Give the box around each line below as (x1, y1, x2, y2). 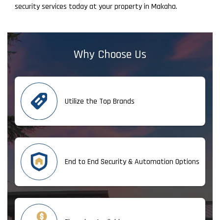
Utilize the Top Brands (65, 96, 135, 107)
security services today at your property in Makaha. (15, 1, 177, 12)
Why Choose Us (74, 47, 146, 62)
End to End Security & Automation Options (65, 156, 199, 167)
